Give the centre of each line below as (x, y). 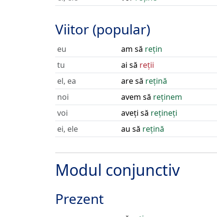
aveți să (136, 113)
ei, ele (68, 129)
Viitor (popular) (103, 29)
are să (133, 81)
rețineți (164, 113)
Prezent (79, 199)
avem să (137, 97)
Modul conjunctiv (117, 170)
